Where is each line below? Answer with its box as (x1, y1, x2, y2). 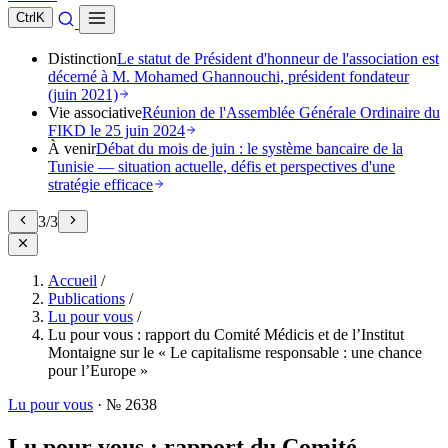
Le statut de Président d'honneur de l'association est (117, 50, 439, 67)
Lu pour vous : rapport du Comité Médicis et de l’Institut (48, 326, 404, 343)
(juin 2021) (48, 86, 118, 103)
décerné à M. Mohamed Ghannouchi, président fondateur (48, 68, 409, 85)
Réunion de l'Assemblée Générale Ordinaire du (142, 104, 440, 121)
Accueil (48, 272, 97, 289)
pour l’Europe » (48, 362, 148, 379)
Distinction (48, 50, 117, 67)
